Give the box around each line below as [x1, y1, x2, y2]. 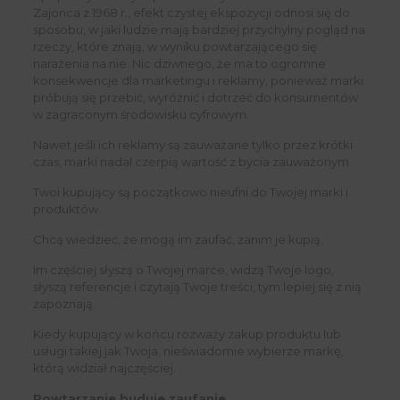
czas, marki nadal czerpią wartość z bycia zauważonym [32, 154, 349, 170]
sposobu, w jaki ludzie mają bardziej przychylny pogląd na [32, 22, 365, 37]
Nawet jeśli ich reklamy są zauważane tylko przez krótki [32, 137, 353, 153]
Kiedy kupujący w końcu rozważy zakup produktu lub [32, 327, 341, 342]
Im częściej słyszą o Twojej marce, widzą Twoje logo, [32, 262, 334, 278]
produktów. [32, 202, 101, 217]
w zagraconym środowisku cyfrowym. [32, 107, 249, 122]
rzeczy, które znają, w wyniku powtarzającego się [32, 39, 317, 54]
